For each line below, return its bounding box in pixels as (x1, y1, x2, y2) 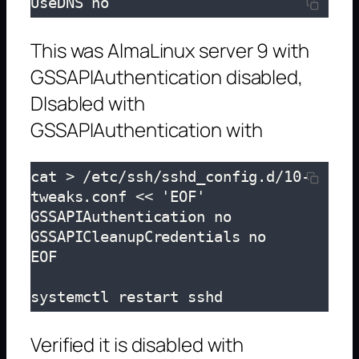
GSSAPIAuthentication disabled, (30, 63, 303, 90)
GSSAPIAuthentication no (30, 208, 232, 225)
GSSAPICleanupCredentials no (30, 228, 267, 245)
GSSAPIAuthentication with (30, 115, 263, 143)
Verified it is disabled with (30, 330, 244, 357)
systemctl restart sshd (30, 288, 223, 305)
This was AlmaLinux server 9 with (30, 36, 309, 63)
